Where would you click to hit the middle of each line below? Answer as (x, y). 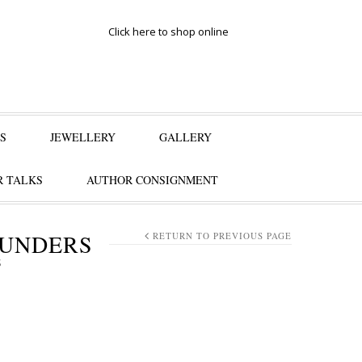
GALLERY (185, 137)
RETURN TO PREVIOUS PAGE (222, 236)
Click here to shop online (168, 32)
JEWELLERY (83, 137)
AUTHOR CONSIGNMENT (152, 180)
